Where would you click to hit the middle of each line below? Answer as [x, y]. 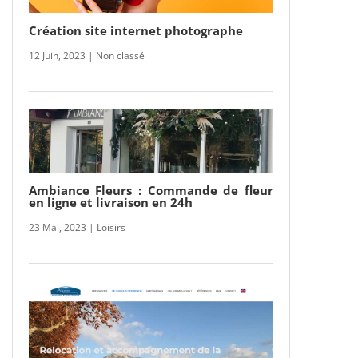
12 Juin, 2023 [57, 55]
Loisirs [111, 227]
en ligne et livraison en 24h [110, 202]
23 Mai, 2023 [57, 227]
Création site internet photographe [135, 30]
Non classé [120, 55]
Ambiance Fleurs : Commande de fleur [151, 190]
